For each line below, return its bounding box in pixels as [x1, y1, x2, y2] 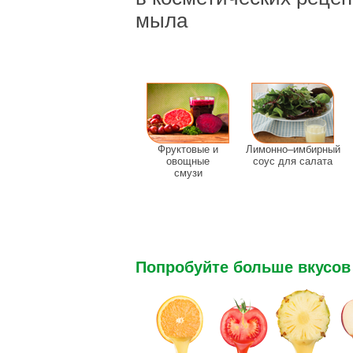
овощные [166, 155, 210, 167]
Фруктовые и [158, 143, 218, 155]
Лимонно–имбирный [245, 143, 340, 155]
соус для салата [253, 155, 333, 167]
